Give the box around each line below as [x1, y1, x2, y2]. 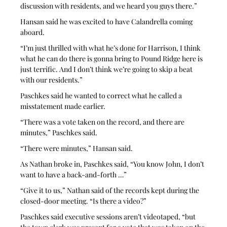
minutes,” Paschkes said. [20, 127, 98, 137]
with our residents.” [20, 74, 83, 85]
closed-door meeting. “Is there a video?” [20, 196, 147, 206]
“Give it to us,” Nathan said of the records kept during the [20, 185, 201, 195]
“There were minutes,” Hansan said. [20, 143, 133, 153]
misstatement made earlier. [20, 101, 106, 111]
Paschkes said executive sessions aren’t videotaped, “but [20, 211, 198, 221]
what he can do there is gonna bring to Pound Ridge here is [20, 53, 205, 63]
